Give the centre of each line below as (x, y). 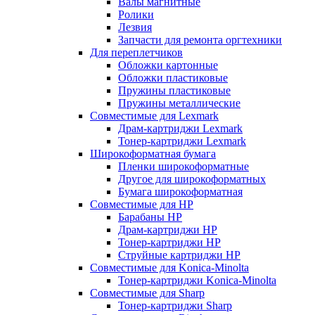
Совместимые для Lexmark (154, 116)
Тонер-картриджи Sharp (175, 306)
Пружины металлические (179, 103)
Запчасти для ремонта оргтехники (200, 40)
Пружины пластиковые (174, 90)
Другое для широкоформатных (192, 179)
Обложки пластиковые (173, 78)
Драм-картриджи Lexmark (180, 128)
